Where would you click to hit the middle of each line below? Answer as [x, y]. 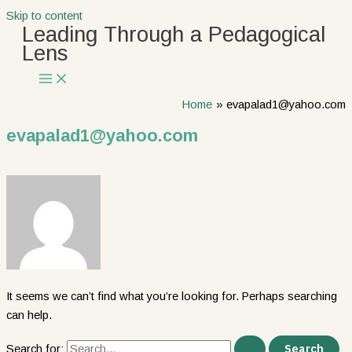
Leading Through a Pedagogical [174, 34]
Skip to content [44, 16]
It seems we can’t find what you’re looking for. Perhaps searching [172, 296]
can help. [29, 315]
